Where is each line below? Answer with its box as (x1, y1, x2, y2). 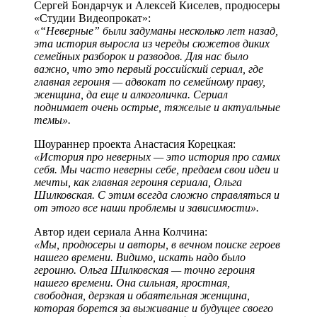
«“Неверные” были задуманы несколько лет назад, (34, 24, 278, 37)
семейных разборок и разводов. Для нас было (34, 50, 248, 62)
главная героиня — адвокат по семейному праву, (34, 75, 265, 88)
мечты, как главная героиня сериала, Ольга (34, 175, 242, 188)
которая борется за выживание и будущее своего (34, 301, 273, 314)
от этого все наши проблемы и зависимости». (34, 201, 259, 214)
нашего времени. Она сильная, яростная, (34, 276, 230, 289)
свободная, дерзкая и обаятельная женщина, (34, 289, 250, 301)
